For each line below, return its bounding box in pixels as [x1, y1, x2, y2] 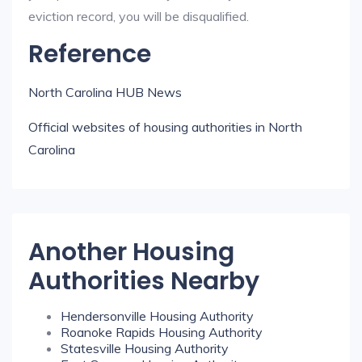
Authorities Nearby [28, 264, 259, 298]
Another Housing [28, 235, 234, 269]
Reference [28, 37, 151, 71]
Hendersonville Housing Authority [61, 308, 254, 324]
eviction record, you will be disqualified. [28, 8, 249, 24]
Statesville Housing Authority [61, 340, 229, 356]
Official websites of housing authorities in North [28, 119, 302, 135]
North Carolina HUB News [28, 84, 182, 100]
